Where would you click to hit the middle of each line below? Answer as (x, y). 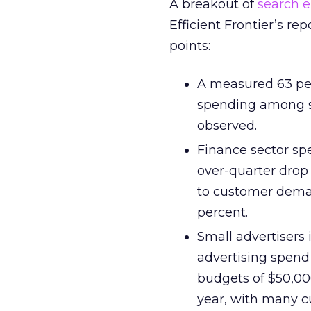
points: (190, 46)
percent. (222, 212)
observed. (227, 126)
